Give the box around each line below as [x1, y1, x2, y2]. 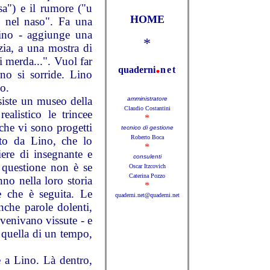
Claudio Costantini [124, 105, 171, 111]
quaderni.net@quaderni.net [115, 192, 180, 198]
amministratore [127, 95, 168, 102]
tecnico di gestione [121, 124, 174, 131]
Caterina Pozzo [129, 172, 165, 179]
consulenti [133, 153, 162, 160]
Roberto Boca [130, 134, 164, 140]
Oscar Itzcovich [128, 163, 166, 169]
